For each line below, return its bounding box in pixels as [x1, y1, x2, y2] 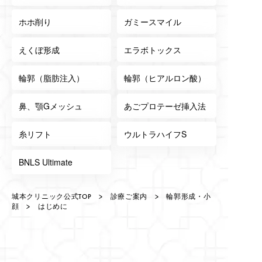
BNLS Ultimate [19, 156, 73, 168]
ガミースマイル [124, 16, 181, 28]
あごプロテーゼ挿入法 [124, 100, 206, 112]
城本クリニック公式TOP [12, 192, 92, 202]
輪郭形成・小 [166, 192, 211, 202]
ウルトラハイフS [124, 128, 187, 140]
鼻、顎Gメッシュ [19, 100, 82, 112]
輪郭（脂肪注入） [19, 72, 84, 84]
